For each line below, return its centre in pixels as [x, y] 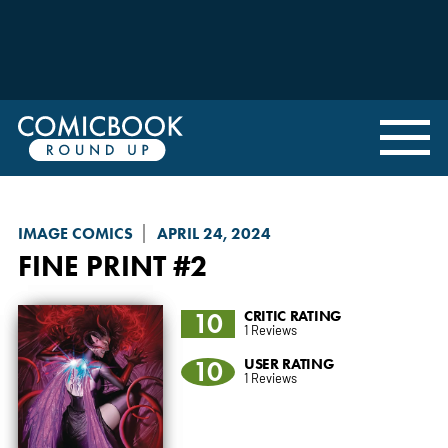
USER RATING [289, 363]
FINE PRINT [91, 265]
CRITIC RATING [292, 315]
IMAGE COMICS [75, 233]
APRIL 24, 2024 [213, 233]
